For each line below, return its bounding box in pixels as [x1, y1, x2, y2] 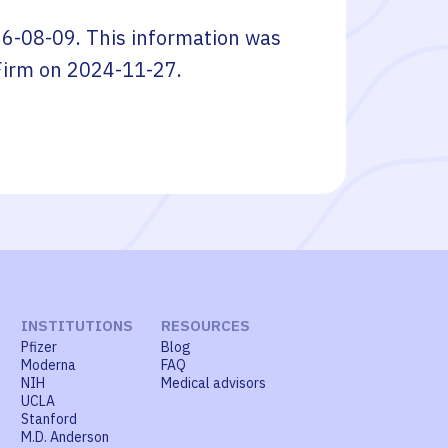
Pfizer [21, 338, 57, 356]
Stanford [21, 410, 77, 428]
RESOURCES [161, 316, 250, 335]
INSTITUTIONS [21, 316, 133, 335]
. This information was [76, 24, 281, 51]
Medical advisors [161, 374, 266, 392]
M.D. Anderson [21, 428, 109, 446]
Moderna [21, 356, 76, 374]
